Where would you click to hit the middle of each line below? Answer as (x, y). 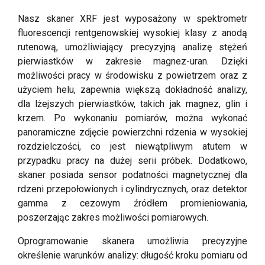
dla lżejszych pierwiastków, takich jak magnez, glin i (132, 104)
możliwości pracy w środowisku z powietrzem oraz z (132, 75)
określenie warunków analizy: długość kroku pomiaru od (132, 255)
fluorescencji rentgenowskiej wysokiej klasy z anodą (132, 33)
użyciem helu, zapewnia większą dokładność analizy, (132, 89)
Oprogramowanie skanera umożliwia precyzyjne (132, 241)
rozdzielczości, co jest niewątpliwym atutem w (132, 146)
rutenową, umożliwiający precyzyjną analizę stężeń (132, 47)
